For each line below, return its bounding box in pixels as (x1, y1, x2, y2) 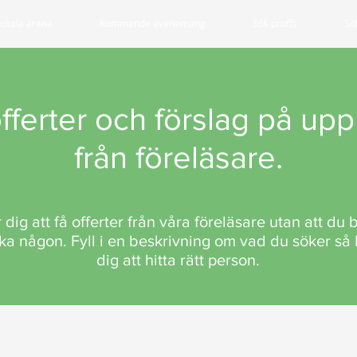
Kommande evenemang (100, 17, 206, 29)
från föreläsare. (73, 139, 283, 175)
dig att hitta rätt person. (96, 251, 260, 269)
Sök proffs (253, 17, 297, 29)
